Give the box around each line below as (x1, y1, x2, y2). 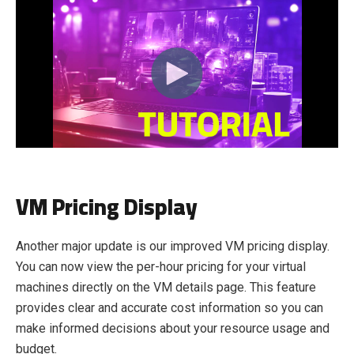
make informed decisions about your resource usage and (16, 320, 330, 336)
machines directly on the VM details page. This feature (16, 279, 316, 295)
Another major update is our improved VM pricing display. (16, 238, 330, 254)
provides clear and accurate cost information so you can (16, 299, 323, 315)
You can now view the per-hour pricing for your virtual (16, 258, 306, 274)
